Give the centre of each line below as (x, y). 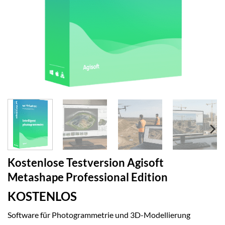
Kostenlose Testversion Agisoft (86, 163)
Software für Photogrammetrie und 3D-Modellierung (99, 215)
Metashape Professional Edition (88, 177)
